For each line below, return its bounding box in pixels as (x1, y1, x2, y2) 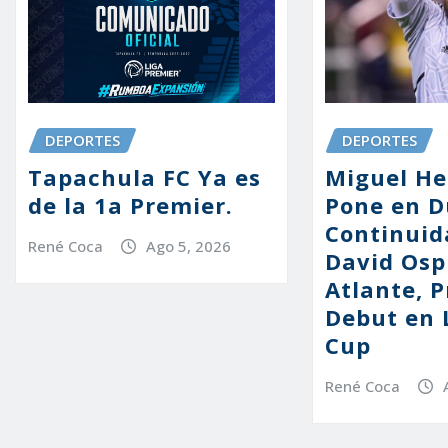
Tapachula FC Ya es (28, 161, 261, 192)
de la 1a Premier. (28, 189, 233, 220)
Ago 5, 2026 (145, 235, 231, 256)
